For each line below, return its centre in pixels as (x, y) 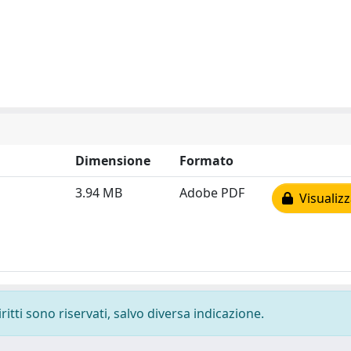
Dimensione (113, 161)
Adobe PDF (212, 193)
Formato (206, 161)
